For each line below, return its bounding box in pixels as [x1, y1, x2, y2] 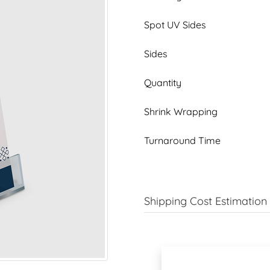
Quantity [144, 76, 181, 89]
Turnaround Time [144, 134, 221, 146]
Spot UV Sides [144, 18, 206, 31]
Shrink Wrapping [144, 105, 218, 118]
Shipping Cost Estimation [144, 193, 267, 208]
